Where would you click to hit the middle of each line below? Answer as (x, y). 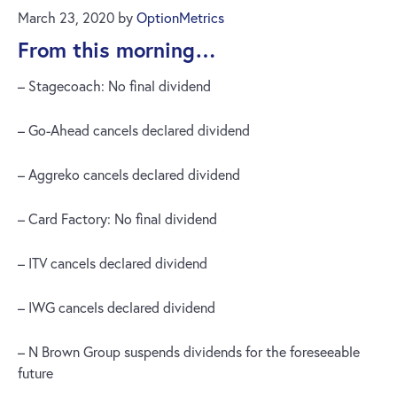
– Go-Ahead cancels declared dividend (134, 130)
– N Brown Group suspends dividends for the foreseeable (189, 352)
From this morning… (117, 50)
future (35, 373)
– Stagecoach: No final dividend (114, 86)
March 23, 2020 (66, 18)
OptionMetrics (180, 18)
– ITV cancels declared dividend (113, 263)
